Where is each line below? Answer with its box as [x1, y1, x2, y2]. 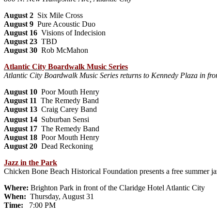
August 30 [4, 46, 37, 54]
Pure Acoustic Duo [33, 19, 95, 28]
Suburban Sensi [37, 115, 96, 124]
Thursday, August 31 [26, 192, 94, 201]
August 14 [4, 115, 37, 124]
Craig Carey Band [37, 105, 99, 113]
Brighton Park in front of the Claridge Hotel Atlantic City [29, 183, 205, 192]
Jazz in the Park [4, 158, 57, 167]
